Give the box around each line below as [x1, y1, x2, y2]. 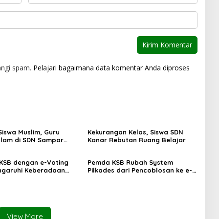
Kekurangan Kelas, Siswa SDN [87, 128, 183, 136]
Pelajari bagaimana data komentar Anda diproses [33, 63, 190, 72]
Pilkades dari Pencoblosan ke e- [87, 166, 192, 174]
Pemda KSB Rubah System [87, 158, 173, 166]
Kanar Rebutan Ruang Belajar [87, 136, 186, 144]
